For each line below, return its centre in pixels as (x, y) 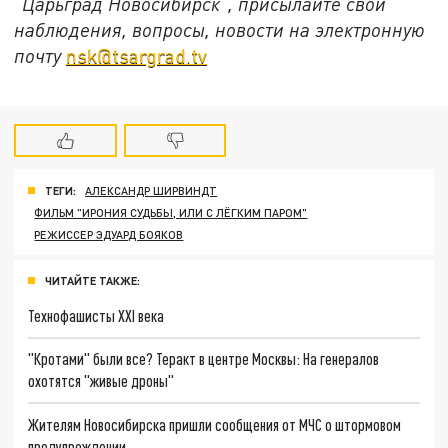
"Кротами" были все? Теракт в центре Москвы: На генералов (204, 359)
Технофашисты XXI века (96, 315)
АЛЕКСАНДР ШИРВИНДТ (151, 190)
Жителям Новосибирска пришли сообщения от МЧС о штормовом (215, 425)
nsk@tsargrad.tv (137, 56)
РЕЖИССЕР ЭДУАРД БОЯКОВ (109, 234)
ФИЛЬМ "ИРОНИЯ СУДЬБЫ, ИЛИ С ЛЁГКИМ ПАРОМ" (171, 212)
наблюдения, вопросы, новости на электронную (220, 30)
